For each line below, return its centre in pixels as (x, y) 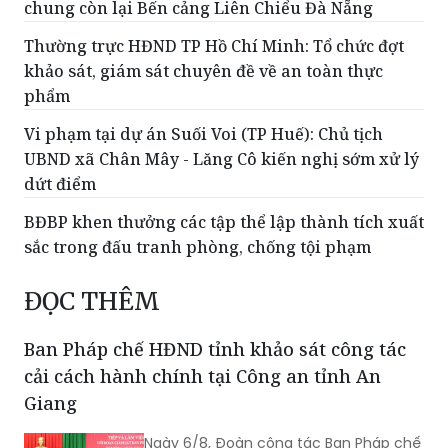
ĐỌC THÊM (92, 302)
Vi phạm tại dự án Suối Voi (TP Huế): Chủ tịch (203, 134)
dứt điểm (60, 184)
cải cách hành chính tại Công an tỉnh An (202, 376)
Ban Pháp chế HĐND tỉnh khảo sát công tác (215, 349)
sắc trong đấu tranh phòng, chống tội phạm (197, 247)
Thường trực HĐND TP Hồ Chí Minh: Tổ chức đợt (214, 46)
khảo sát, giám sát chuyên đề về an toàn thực (203, 71)
